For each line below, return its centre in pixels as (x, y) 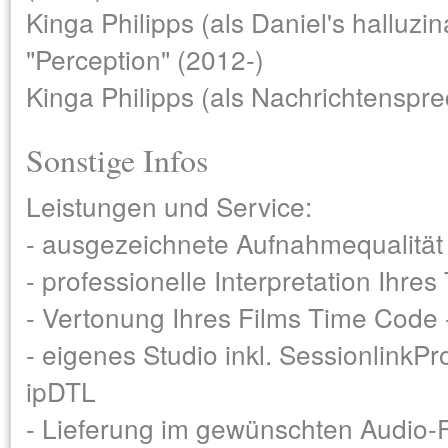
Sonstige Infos (117, 159)
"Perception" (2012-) (145, 58)
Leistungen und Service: (169, 205)
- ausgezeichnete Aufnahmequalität (234, 242)
